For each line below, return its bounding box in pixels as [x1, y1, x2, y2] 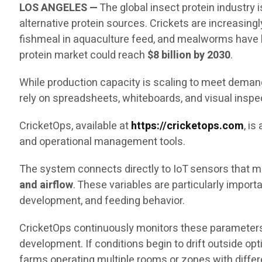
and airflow [19, 177, 74, 194]
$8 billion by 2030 [147, 47, 231, 64]
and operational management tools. [19, 134, 186, 150]
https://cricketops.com [131, 118, 244, 135]
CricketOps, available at [19, 118, 129, 135]
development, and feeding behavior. [19, 193, 185, 209]
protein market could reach [19, 47, 148, 64]
